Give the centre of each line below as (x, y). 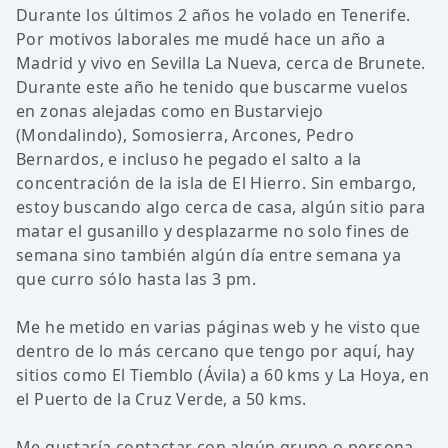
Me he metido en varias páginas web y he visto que (218, 327)
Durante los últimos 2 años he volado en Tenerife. (213, 15)
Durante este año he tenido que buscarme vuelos (212, 87)
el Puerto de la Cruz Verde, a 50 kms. (161, 399)
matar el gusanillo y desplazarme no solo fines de (213, 231)
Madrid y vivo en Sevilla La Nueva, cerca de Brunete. (221, 63)
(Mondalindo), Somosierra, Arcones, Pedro (185, 135)
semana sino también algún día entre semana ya (208, 255)
